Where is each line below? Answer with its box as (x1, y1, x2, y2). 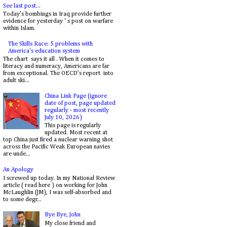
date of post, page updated (44, 100, 116, 107)
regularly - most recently (44, 107, 109, 114)
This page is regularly (44, 123, 101, 129)
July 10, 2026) (44, 115, 82, 121)
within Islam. (3, 25, 35, 32)
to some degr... (3, 196, 42, 203)
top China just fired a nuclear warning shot (3, 137, 113, 143)
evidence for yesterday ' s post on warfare (3, 18, 113, 25)
